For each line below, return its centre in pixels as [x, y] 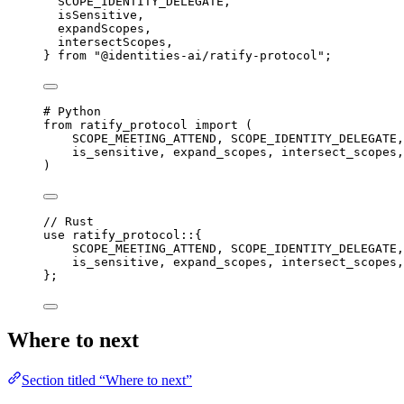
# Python [72, 111]
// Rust [69, 221]
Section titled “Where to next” [107, 380]
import [216, 124]
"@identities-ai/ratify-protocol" [209, 55]
